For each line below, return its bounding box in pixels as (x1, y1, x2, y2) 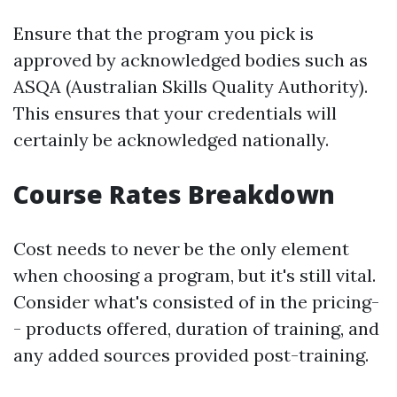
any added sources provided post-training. (13, 344, 369, 366)
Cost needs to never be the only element (13, 237, 349, 260)
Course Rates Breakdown (13, 177, 335, 211)
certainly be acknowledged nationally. (13, 128, 329, 151)
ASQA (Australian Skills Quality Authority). (13, 75, 368, 97)
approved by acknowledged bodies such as (13, 49, 368, 71)
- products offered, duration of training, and (13, 317, 379, 339)
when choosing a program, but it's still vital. (13, 264, 376, 286)
